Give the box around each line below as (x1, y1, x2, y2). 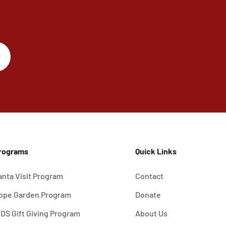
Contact (135, 171, 163, 181)
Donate (135, 189, 161, 199)
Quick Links (135, 146, 177, 156)
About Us (135, 208, 167, 218)
